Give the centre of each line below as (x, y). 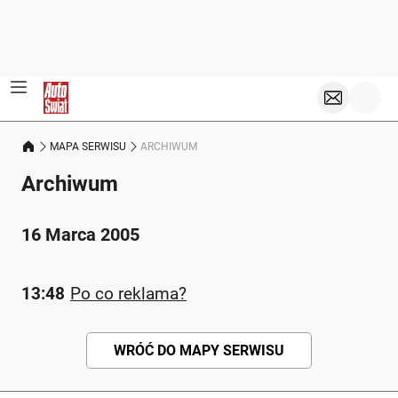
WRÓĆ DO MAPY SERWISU (199, 350)
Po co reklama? (128, 294)
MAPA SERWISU (88, 146)
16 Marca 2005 (80, 235)
